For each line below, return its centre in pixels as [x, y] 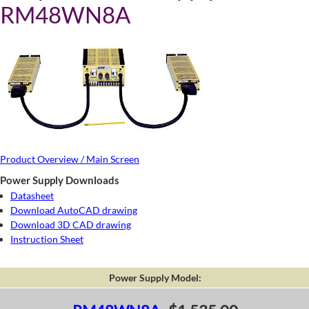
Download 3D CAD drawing [71, 224]
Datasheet [32, 195]
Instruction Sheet [47, 239]
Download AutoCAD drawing [74, 210]
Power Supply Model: [155, 277]
